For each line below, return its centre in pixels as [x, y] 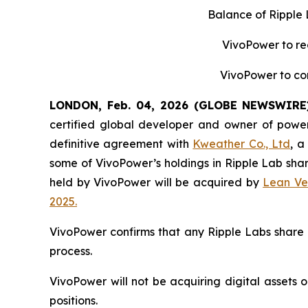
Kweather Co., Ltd [242, 143]
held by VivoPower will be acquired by [156, 182]
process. [71, 251]
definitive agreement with [121, 143]
